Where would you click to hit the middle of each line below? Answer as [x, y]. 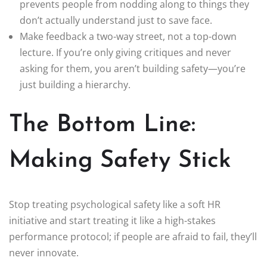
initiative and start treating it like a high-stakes [112, 221]
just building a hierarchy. [75, 85]
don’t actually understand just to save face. [116, 21]
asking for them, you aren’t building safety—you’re [133, 69]
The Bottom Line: [102, 125]
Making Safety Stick [120, 161]
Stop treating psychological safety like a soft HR [115, 205]
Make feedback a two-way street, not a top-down [128, 37]
